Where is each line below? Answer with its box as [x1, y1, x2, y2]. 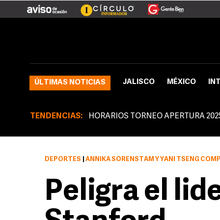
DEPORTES [45, 156, 81, 163]
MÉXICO [167, 79, 196, 86]
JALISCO [123, 79, 155, 86]
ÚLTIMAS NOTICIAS [34, 79, 106, 86]
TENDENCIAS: [30, 112, 82, 120]
